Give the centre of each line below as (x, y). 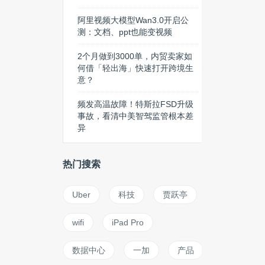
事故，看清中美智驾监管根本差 (135, 116)
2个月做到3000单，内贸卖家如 (135, 56)
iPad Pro (128, 222)
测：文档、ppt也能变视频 (125, 32)
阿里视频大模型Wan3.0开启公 (133, 20)
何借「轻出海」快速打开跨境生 (135, 68)
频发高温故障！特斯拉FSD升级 (135, 104)
